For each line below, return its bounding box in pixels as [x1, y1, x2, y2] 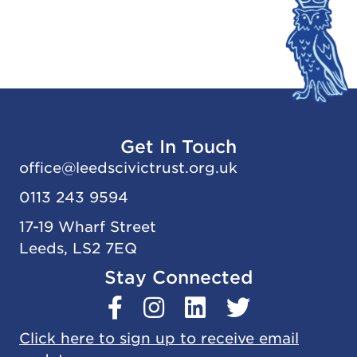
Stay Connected [104, 266, 253, 288]
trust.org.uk [149, 159, 237, 176]
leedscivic [76, 159, 149, 176]
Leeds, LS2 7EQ [19, 239, 137, 257]
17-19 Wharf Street [19, 218, 156, 235]
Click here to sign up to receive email [19, 329, 299, 347]
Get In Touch [120, 135, 237, 157]
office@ [19, 159, 76, 176]
